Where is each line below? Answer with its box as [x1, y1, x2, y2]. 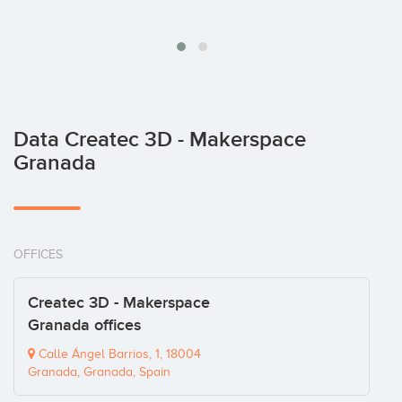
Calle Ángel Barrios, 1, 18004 [35, 347, 201, 362]
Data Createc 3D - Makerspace [13, 127, 306, 153]
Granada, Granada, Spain [28, 365, 170, 380]
